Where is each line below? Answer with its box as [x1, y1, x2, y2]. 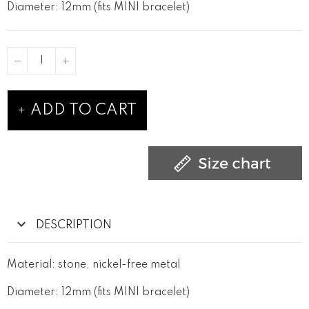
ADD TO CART [30, 103, 137, 118]
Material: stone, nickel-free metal [7, 259, 180, 270]
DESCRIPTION [36, 219, 112, 231]
